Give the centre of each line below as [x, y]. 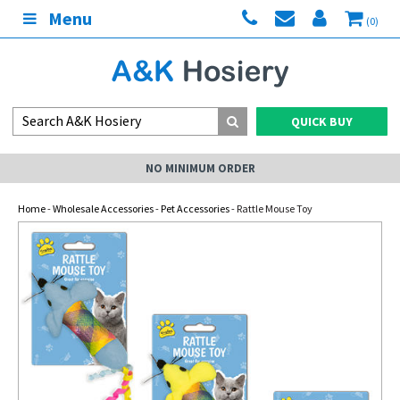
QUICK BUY [322, 121]
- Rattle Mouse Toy [271, 208]
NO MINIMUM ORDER [200, 168]
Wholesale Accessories [103, 208]
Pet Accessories [195, 208]
